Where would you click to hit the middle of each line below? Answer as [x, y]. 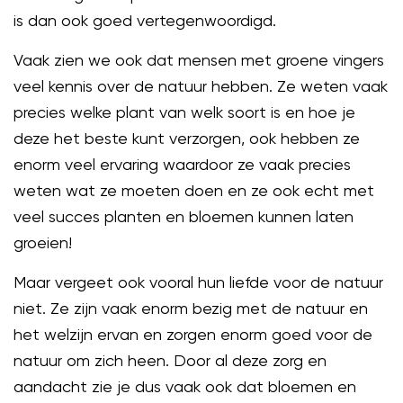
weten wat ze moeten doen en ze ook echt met [194, 190]
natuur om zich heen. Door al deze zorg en [170, 360]
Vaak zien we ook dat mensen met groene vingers [199, 59]
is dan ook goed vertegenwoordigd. [145, 20]
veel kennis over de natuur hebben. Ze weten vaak [201, 85]
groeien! [43, 242]
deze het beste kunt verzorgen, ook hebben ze [187, 138]
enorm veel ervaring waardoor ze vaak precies [182, 164]
